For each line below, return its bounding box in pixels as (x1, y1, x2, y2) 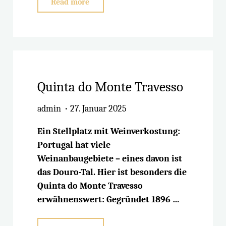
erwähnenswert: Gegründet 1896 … (37, 194, 180, 205)
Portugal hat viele (37, 140, 111, 151)
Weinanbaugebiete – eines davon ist (37, 153, 183, 164)
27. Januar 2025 (70, 103, 127, 115)
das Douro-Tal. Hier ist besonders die (37, 167, 187, 178)
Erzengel (94, 12, 126, 22)
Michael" (94, 28, 127, 38)
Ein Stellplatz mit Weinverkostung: (37, 126, 181, 137)
